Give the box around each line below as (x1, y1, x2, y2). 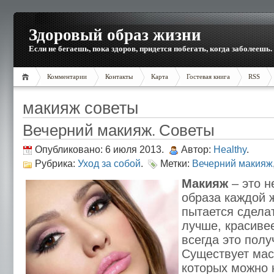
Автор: (181, 144, 213, 155)
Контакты (105, 73, 133, 80)
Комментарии (47, 73, 87, 80)
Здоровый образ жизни (29, 22, 201, 46)
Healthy (213, 144, 246, 155)
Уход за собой (78, 158, 141, 169)
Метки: (160, 158, 192, 169)
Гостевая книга (187, 73, 230, 80)
